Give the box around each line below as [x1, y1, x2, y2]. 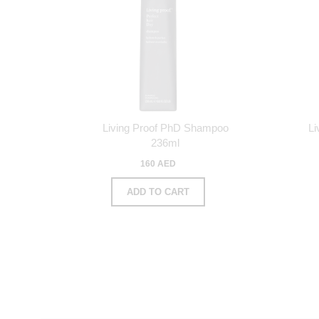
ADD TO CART [127, 186, 189, 197]
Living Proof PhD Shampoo [102, 121, 229, 134]
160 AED [140, 158, 176, 169]
